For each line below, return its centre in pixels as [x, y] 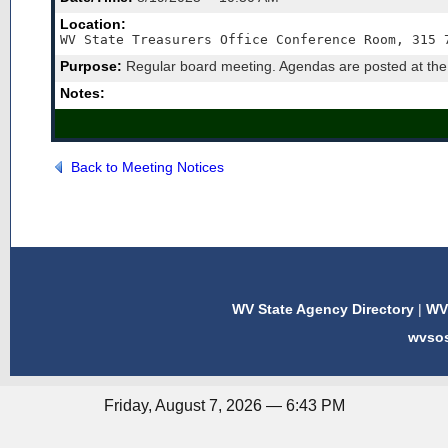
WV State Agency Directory [322, 309]
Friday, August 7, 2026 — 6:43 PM [224, 405]
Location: [93, 24]
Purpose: [91, 66]
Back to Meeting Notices [147, 167]
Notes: [82, 93]
